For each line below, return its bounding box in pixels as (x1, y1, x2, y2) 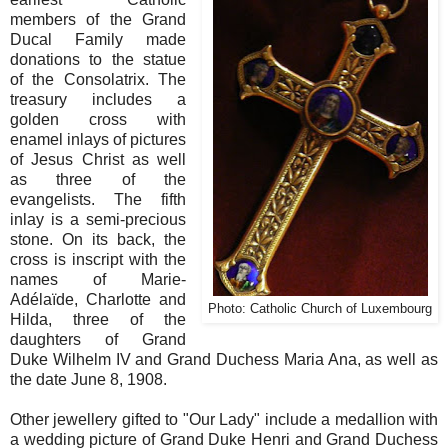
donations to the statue (10, 50, 187, 68)
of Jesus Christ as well (10, 150, 187, 168)
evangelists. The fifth (10, 190, 187, 208)
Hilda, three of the (10, 310, 187, 328)
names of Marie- (10, 270, 187, 288)
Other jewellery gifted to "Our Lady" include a (10, 410, 335, 428)
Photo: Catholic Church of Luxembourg (208, 301, 432, 316)
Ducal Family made (10, 30, 187, 48)
